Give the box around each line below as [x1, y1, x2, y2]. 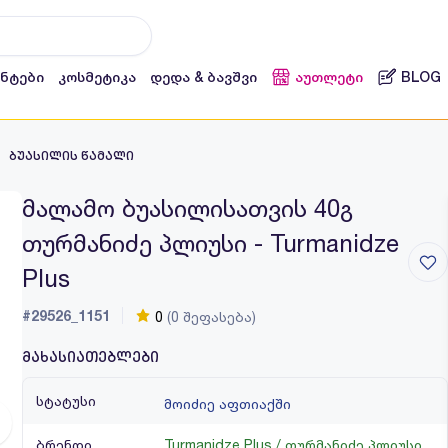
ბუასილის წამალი [9, 149, 134, 163]
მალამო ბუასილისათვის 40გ [22, 194, 353, 222]
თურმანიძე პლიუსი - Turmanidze [22, 229, 399, 257]
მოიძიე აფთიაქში [164, 395, 291, 412]
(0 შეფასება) [163, 308, 256, 325]
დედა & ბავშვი [150, 69, 257, 85]
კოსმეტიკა [58, 69, 136, 85]
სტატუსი [36, 392, 96, 409]
